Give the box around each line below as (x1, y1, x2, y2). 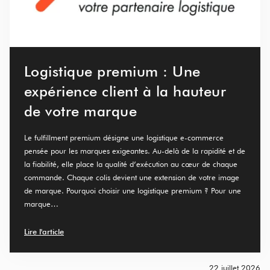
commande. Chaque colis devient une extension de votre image (24, 172, 239, 182)
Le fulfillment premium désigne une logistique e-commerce (24, 132, 224, 142)
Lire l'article (24, 226, 64, 236)
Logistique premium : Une (24, 62, 201, 80)
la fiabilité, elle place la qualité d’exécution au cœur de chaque (24, 159, 237, 169)
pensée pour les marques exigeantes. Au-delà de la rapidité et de (24, 145, 245, 155)
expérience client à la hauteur (24, 82, 227, 100)
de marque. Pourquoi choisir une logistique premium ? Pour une (24, 185, 241, 195)
